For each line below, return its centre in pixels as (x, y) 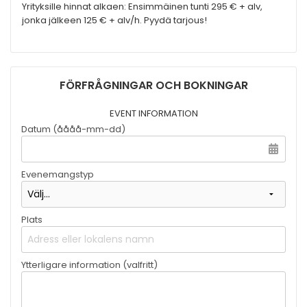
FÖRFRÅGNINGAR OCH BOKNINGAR (153, 86)
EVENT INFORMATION (153, 114)
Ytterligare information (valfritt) (89, 265)
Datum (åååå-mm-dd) (73, 130)
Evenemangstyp (58, 175)
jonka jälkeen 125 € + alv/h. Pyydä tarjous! (114, 21)
